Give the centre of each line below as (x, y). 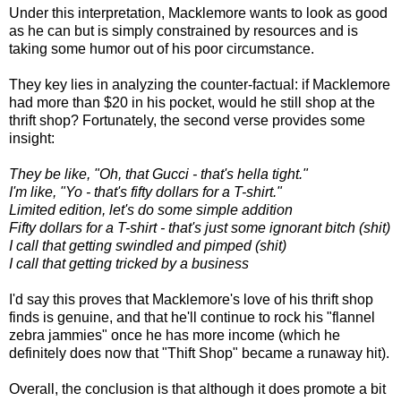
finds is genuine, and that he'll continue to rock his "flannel (192, 317)
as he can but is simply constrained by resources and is (183, 31)
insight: (32, 138)
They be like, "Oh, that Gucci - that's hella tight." (158, 174)
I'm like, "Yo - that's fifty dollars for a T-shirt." (145, 192)
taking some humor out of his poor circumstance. (162, 49)
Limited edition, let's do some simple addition (151, 210)
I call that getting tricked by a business (129, 264)
